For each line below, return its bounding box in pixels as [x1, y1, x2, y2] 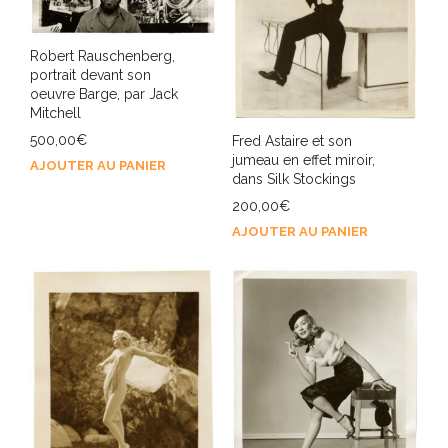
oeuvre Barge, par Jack [30, 85, 178, 102]
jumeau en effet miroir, [231, 152, 375, 169]
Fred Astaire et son [231, 133, 352, 150]
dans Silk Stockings [231, 171, 356, 188]
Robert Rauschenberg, [30, 47, 175, 64]
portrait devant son [30, 66, 151, 83]
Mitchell [30, 104, 81, 121]
